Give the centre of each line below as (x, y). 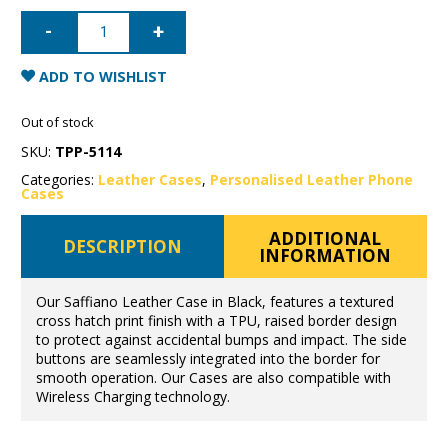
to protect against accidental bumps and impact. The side (221, 340)
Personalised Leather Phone (312, 180)
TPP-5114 (88, 151)
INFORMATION (325, 255)
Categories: (60, 180)
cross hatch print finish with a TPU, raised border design (216, 321)
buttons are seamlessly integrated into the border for (207, 359)
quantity (46, 115)
